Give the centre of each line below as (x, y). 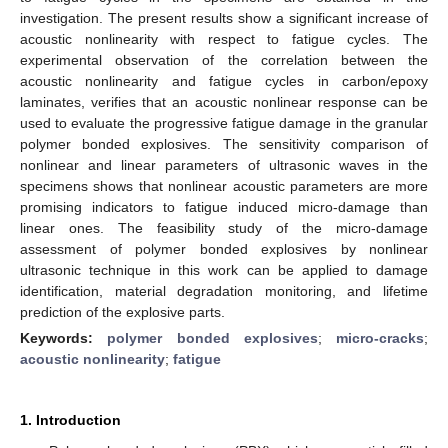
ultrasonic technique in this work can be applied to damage (224, 269)
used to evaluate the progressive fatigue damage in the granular (224, 122)
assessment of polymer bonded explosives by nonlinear (224, 248)
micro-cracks (380, 337)
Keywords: (64, 337)
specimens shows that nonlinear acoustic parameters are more (224, 185)
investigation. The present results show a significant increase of (224, 17)
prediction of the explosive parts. (122, 311)
